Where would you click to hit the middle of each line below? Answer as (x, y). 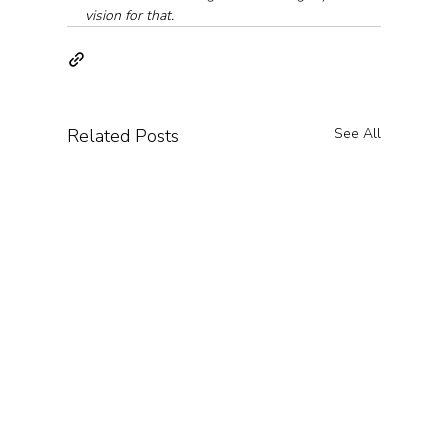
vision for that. (129, 15)
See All (358, 133)
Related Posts (122, 135)
